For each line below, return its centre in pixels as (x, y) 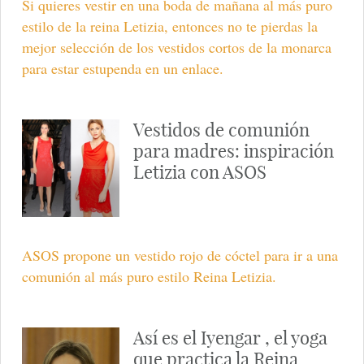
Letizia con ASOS (199, 172)
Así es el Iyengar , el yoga (230, 338)
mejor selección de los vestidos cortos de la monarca (176, 47)
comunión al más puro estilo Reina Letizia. (149, 277)
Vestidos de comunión (221, 130)
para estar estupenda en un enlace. (122, 68)
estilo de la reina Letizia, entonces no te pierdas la (169, 26)
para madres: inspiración (233, 151)
